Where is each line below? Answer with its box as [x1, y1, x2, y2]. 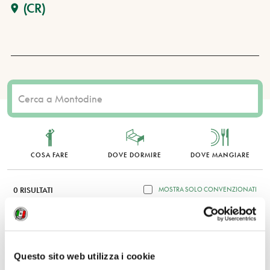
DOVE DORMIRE [108, 151, 162, 159]
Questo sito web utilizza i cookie [14, 251, 155, 262]
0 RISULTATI [13, 186, 53, 195]
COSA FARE [31, 151, 69, 159]
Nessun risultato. [89, 216, 181, 232]
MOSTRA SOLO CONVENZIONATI [159, 186, 257, 193]
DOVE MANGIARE [190, 151, 250, 159]
